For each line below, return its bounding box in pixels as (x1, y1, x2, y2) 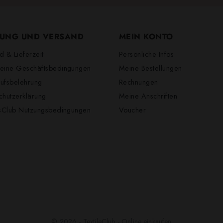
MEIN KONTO (119, 31, 173, 43)
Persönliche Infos (119, 49, 174, 59)
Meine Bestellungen (119, 63, 182, 73)
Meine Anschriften (119, 91, 178, 101)
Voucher (119, 105, 146, 115)
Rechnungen (119, 77, 158, 87)
